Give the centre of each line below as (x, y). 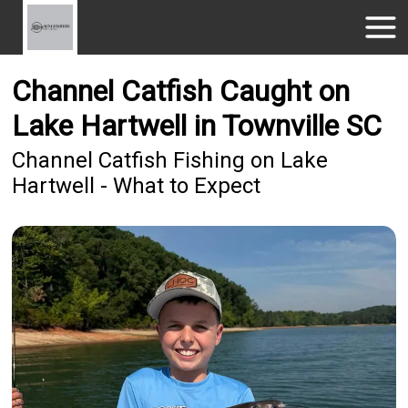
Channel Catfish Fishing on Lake (170, 161)
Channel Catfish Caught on (181, 92)
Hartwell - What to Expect (137, 186)
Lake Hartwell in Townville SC (197, 126)
